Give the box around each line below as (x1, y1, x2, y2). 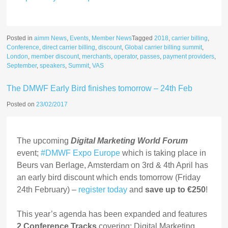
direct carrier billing (42, 44, 96, 51)
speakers (40, 62, 66, 70)
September (7, 62, 37, 70)
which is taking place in (120, 149, 207, 158)
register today (78, 185, 128, 194)
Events (70, 35, 89, 42)
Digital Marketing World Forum (71, 136, 188, 146)
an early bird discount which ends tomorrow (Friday (17, 173, 201, 182)
